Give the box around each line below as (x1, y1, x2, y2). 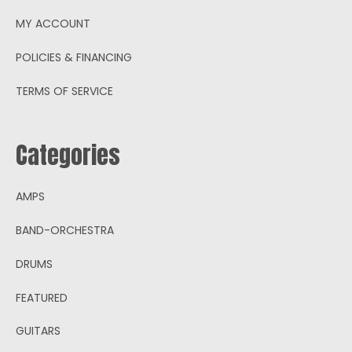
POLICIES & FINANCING (16, 49, 132, 65)
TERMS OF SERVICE (16, 82, 113, 99)
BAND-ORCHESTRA (16, 222, 114, 238)
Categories (16, 137, 120, 173)
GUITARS (16, 322, 60, 339)
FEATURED (16, 289, 68, 306)
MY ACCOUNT (16, 15, 90, 31)
